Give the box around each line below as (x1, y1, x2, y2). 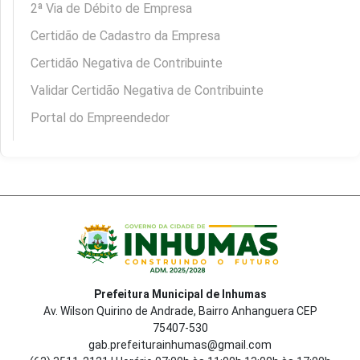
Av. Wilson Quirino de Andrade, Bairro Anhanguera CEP (43, 304, 317, 317)
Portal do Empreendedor (31, 109, 170, 125)
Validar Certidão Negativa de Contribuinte (31, 82, 264, 98)
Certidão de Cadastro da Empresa (31, 27, 220, 43)
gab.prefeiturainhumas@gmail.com (88, 337, 272, 351)
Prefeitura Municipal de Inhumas (93, 287, 267, 301)
